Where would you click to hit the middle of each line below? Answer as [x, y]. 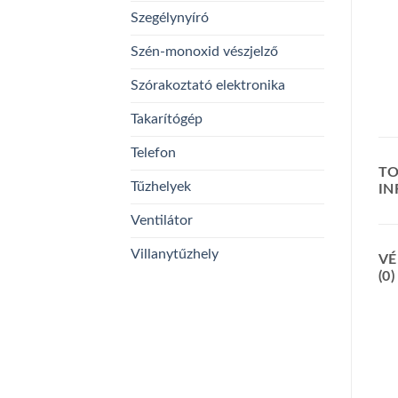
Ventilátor [162, 220]
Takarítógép [167, 119]
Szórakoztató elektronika [208, 85]
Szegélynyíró [170, 17]
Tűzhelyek [161, 186]
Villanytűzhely [175, 254]
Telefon [153, 152]
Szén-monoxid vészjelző [204, 51]
